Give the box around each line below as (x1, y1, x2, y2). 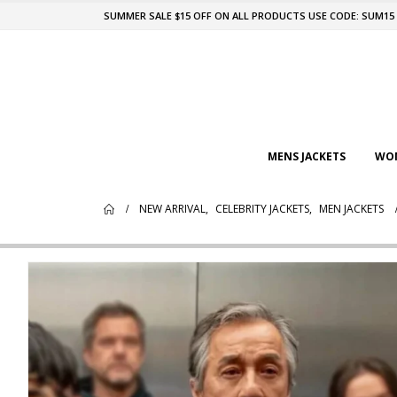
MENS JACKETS (268, 149, 346, 165)
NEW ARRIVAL (139, 201, 206, 217)
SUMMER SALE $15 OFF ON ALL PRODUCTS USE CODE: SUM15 (104, 9, 394, 22)
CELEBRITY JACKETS (215, 201, 309, 217)
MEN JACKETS (319, 201, 384, 217)
